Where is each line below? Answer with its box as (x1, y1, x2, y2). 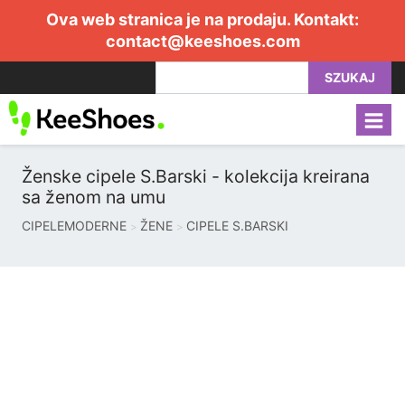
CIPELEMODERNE (22, 218, 127, 233)
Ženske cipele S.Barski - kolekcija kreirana (22, 165, 370, 187)
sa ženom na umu (22, 186, 165, 208)
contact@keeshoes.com (105, 32, 300, 51)
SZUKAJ (325, 70, 375, 85)
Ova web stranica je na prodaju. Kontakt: (46, 10, 359, 29)
